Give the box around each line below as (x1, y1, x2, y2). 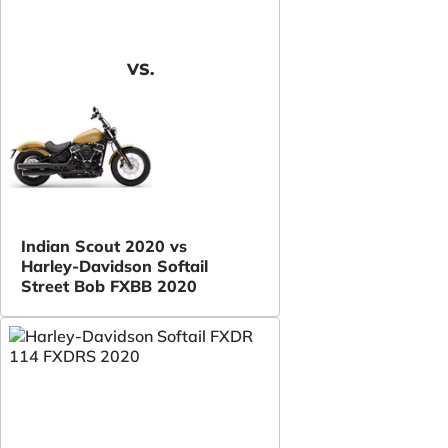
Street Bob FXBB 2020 (21, 276, 197, 296)
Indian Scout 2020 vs (21, 236, 187, 256)
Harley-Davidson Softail (21, 256, 208, 276)
